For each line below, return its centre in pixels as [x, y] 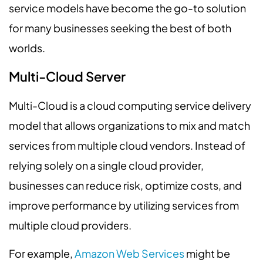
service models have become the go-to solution [127, 8]
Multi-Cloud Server [67, 76]
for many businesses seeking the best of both [120, 28]
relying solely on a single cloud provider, [106, 165]
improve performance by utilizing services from [124, 205]
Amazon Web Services [129, 254]
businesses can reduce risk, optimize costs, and [125, 185]
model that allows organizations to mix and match [129, 125]
